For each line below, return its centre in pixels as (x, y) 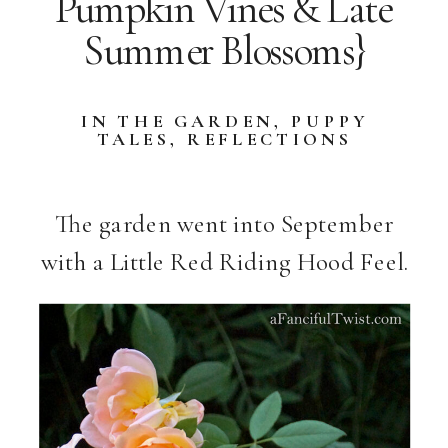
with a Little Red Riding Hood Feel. (225, 262)
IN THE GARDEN (178, 121)
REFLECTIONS (269, 140)
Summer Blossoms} (223, 51)
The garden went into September (225, 224)
